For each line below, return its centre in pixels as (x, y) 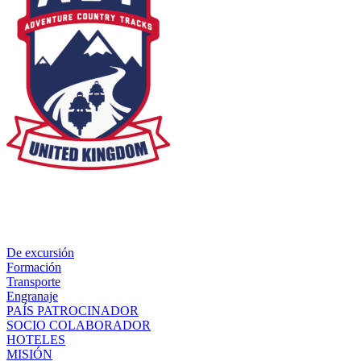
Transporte (33, 282)
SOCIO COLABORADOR (79, 326)
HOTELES (36, 340)
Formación (34, 268)
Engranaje (32, 297)
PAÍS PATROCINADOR (73, 311)
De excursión (40, 253)
